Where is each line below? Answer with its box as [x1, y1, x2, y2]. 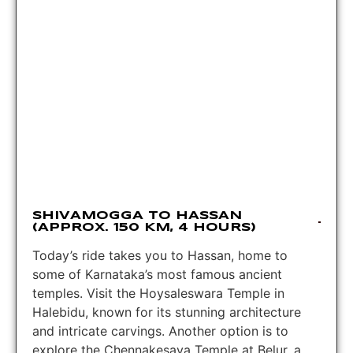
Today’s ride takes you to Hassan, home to [32, 247, 288, 263]
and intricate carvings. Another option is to [32, 322, 288, 339]
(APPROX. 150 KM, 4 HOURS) [32, 221, 256, 233]
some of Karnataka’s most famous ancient [32, 266, 282, 282]
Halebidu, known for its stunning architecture [32, 303, 301, 320]
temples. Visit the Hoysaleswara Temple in [32, 284, 284, 301]
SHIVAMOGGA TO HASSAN [32, 210, 242, 221]
